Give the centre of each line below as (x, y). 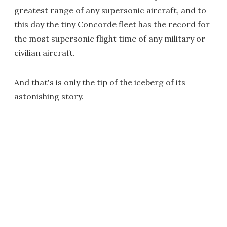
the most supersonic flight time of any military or (110, 38)
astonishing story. (49, 96)
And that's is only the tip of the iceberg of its (100, 82)
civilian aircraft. (45, 52)
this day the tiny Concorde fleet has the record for (112, 24)
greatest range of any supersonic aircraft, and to (110, 10)
